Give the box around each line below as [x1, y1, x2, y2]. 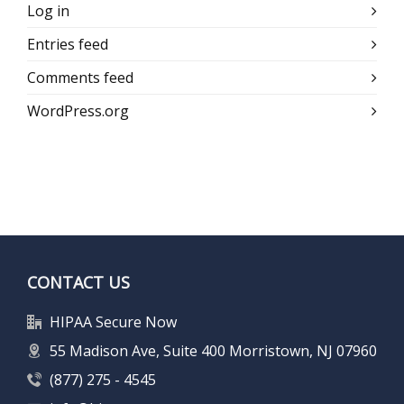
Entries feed [27, 34, 108, 54]
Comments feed [27, 68, 133, 87]
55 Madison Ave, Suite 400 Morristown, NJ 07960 [50, 341, 377, 361]
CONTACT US [27, 271, 130, 293]
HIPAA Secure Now [50, 312, 177, 332]
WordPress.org [27, 101, 129, 121]
